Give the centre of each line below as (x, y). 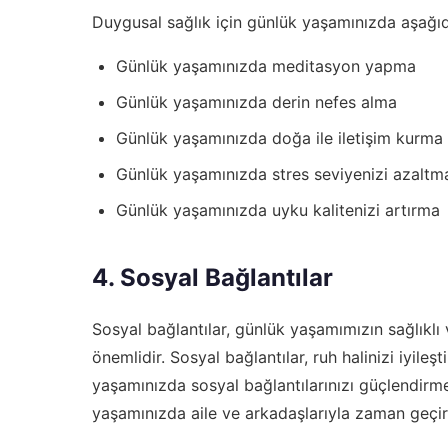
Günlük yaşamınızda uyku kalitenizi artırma (278, 209)
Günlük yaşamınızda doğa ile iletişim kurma (279, 137)
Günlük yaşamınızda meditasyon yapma (266, 65)
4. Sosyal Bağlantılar (212, 277)
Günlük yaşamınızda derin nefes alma (256, 101)
